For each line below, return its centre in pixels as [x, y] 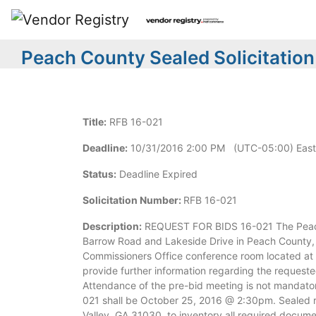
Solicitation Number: [132, 200]
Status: [99, 174]
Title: [95, 122]
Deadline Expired [157, 174]
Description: [112, 226]
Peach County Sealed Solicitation [168, 57]
